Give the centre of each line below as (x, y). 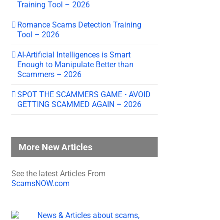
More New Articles (55, 147)
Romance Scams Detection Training (79, 25)
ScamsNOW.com (41, 183)
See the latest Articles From (58, 173)
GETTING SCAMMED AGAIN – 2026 (79, 104)
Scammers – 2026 (49, 74)
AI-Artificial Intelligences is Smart (74, 55)
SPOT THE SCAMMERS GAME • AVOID (84, 94)
